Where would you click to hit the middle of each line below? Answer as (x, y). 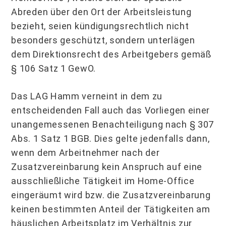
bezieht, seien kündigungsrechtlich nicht (100, 26)
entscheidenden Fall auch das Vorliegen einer (111, 110)
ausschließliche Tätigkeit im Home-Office (103, 181)
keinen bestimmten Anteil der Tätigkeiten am (111, 209)
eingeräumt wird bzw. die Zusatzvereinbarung (111, 195)
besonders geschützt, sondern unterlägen (103, 40)
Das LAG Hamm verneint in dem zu (87, 96)
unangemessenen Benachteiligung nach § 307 (113, 124)
